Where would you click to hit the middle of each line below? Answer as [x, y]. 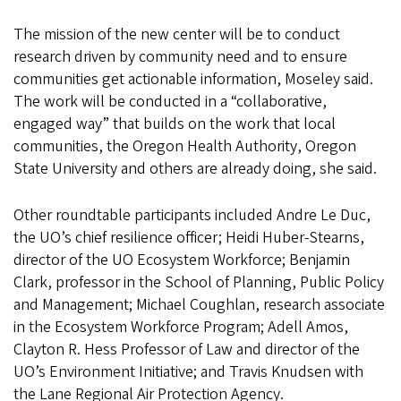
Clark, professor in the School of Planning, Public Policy [199, 282]
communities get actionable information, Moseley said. [193, 79]
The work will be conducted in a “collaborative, [170, 101]
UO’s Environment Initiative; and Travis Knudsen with [188, 371]
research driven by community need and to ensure [180, 56]
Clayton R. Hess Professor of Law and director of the [187, 349]
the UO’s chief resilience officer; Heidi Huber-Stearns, [189, 237]
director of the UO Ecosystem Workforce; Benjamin [182, 260]
